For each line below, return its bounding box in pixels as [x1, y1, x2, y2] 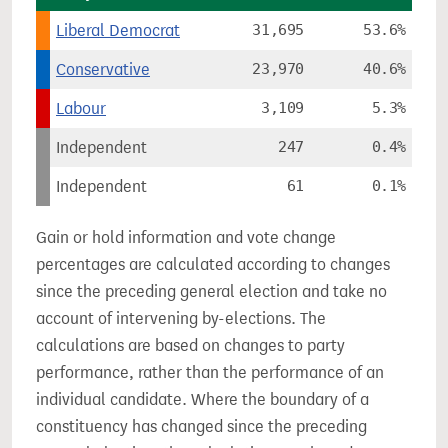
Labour [56, 99, 106, 118]
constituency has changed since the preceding [36, 417, 367, 436]
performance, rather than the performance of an [36, 363, 384, 382]
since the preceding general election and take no [36, 282, 387, 301]
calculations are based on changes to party [36, 336, 345, 355]
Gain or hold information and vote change [36, 228, 336, 247]
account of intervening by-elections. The [36, 309, 326, 328]
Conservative [56, 60, 150, 79]
